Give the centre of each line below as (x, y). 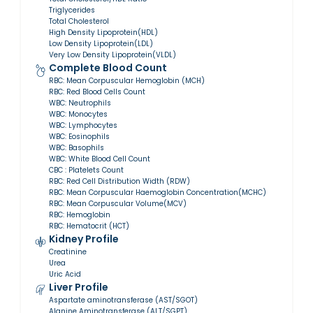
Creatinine (68, 252)
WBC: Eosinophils (79, 137)
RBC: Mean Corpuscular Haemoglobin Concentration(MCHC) (158, 192)
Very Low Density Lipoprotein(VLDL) (112, 55)
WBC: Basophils (77, 148)
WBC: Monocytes (78, 114)
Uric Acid (65, 274)
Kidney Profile (84, 239)
